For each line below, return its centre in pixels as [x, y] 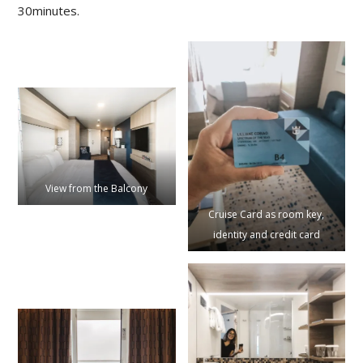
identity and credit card [266, 234]
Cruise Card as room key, [267, 214]
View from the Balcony [97, 188]
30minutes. [49, 11]
